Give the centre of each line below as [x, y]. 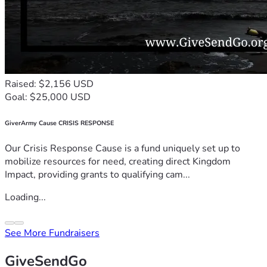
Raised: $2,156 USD [49, 84]
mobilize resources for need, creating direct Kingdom [118, 162]
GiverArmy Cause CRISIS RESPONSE [59, 123]
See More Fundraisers [52, 233]
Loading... [25, 198]
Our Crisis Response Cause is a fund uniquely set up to [122, 149]
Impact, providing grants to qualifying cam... [97, 175]
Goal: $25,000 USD [48, 97]
